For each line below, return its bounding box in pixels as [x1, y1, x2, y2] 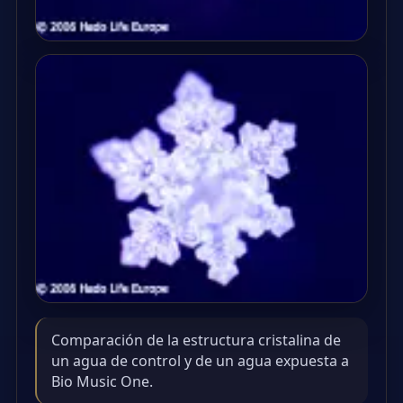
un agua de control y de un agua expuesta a [51, 350, 349, 371]
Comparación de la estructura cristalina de [51, 329, 341, 350]
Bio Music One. [51, 371, 153, 391]
